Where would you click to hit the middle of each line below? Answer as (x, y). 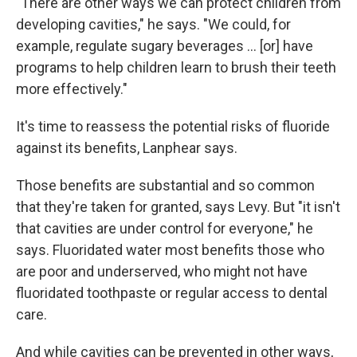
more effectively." (72, 89)
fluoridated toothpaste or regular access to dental (172, 293)
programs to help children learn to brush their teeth (176, 67)
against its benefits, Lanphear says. (127, 148)
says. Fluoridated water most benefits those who (170, 250)
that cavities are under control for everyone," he (165, 228)
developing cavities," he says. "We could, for (153, 24)
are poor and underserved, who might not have (162, 271)
